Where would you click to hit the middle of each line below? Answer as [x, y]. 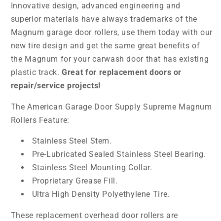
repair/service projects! [55, 85]
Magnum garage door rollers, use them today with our [111, 32]
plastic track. [36, 72]
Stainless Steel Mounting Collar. [92, 168]
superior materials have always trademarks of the [104, 19]
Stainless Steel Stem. [72, 141]
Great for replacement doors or [122, 72]
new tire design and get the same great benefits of [105, 45]
